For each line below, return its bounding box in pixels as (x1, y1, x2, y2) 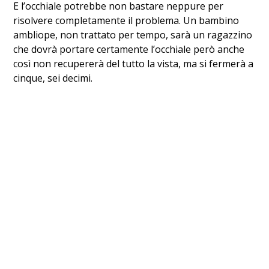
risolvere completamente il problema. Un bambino (13, 13, 240, 27)
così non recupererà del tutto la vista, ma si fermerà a (13, 56, 254, 70)
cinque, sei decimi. (13, 71, 93, 85)
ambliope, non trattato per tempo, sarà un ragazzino (13, 28, 253, 41)
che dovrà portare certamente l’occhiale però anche (13, 42, 245, 56)
